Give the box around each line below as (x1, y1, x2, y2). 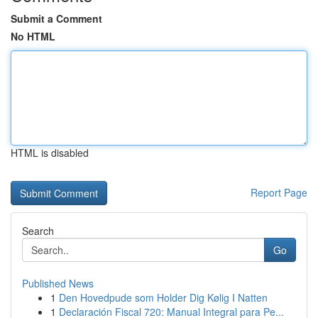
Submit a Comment (11, 11, 102, 26)
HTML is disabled (11, 146, 89, 160)
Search (22, 224, 54, 238)
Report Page (251, 185, 307, 199)
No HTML (11, 29, 55, 43)
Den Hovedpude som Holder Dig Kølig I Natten (59, 290, 268, 305)
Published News (22, 276, 94, 290)
